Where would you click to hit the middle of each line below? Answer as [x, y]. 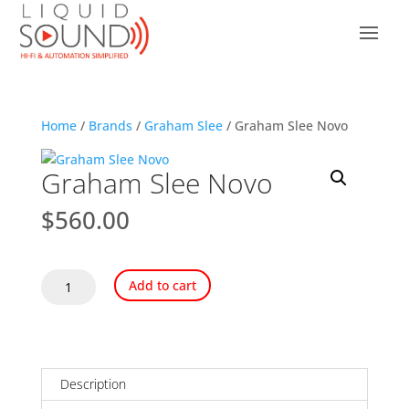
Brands [110, 125]
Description [93, 383]
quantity [65, 341]
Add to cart [162, 286]
